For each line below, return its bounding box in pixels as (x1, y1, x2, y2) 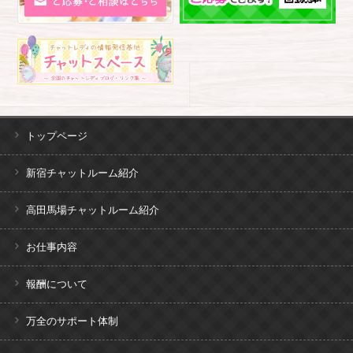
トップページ (26, 130, 87, 143)
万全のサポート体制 (26, 315, 118, 328)
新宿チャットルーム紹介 (26, 167, 139, 180)
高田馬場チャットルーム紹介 (26, 204, 159, 217)
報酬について (26, 278, 87, 291)
